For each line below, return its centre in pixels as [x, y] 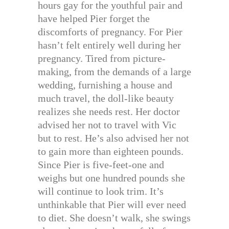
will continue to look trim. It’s [101, 191]
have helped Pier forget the [94, 18]
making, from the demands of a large [114, 71]
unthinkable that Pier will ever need [112, 204]
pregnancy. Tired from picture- [102, 58]
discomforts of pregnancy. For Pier [110, 31]
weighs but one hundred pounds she [111, 178]
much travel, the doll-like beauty [106, 98]
